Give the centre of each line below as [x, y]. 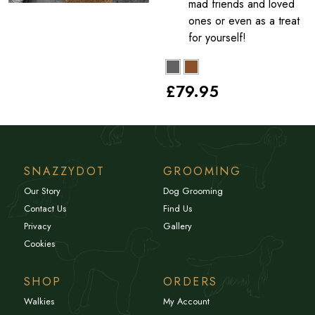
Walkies [39, 301]
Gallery [178, 226]
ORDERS [191, 281]
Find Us [178, 208]
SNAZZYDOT [65, 171]
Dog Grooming [193, 191]
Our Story [42, 191]
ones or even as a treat [244, 20]
